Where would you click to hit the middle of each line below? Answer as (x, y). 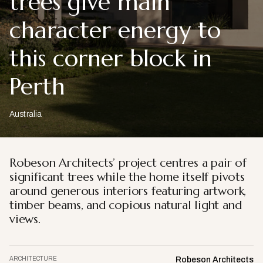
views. (25, 219)
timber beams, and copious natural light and (126, 205)
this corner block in (111, 58)
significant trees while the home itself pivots (127, 177)
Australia (26, 114)
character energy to (115, 30)
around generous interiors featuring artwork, (128, 191)
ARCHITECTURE (33, 259)
